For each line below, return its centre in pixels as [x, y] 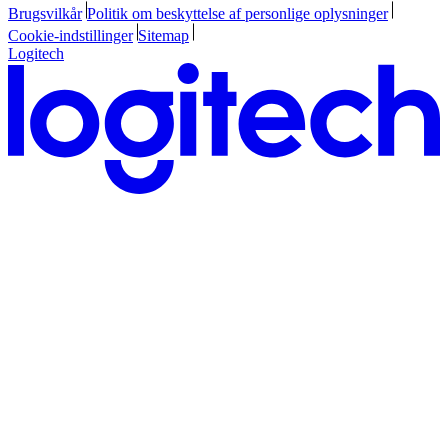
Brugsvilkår [45, 13]
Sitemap [163, 35]
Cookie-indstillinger [70, 35]
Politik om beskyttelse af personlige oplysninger [237, 13]
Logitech [36, 53]
